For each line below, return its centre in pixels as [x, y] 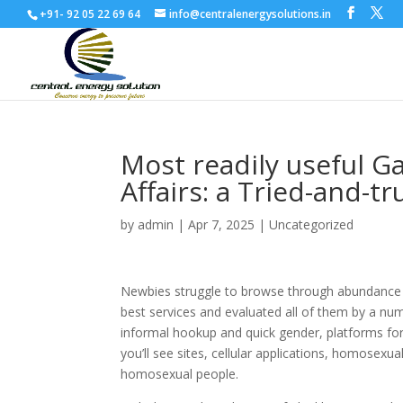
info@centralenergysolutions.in [250, 14]
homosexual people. [180, 374]
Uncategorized [312, 224]
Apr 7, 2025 [222, 224]
